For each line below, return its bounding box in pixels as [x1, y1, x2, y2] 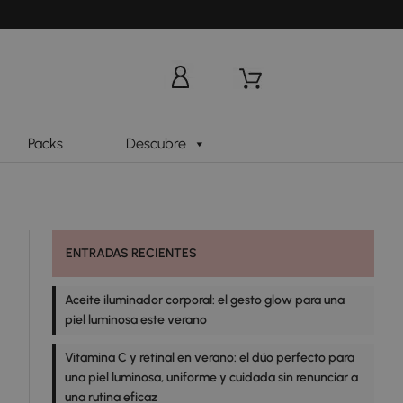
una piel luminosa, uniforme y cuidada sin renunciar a [65, 370, 358, 386]
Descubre [126, 135, 186, 153]
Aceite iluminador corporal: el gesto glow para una [65, 292, 345, 309]
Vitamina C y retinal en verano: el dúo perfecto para [65, 350, 354, 366]
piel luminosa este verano [65, 312, 207, 328]
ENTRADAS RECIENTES [66, 246, 197, 262]
